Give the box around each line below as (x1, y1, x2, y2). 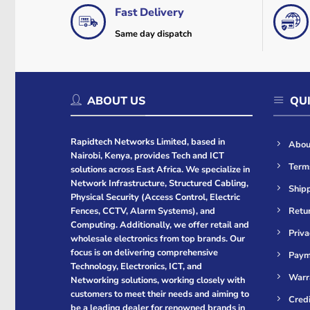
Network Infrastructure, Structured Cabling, (71, 177, 248, 190)
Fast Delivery (114, 4, 184, 20)
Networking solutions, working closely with (71, 274, 245, 287)
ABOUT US (87, 93, 145, 109)
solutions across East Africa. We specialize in (71, 163, 250, 176)
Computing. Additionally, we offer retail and (71, 219, 249, 232)
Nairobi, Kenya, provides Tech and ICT (71, 149, 224, 163)
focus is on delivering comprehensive (71, 246, 218, 259)
